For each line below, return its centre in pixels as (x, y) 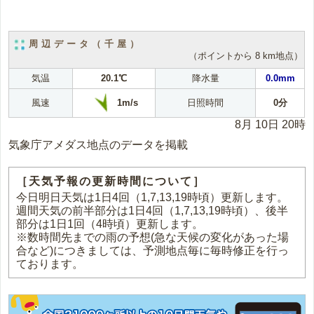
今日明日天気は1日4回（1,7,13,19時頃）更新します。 (152, 198)
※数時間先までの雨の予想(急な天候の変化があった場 (153, 238)
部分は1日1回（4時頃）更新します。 (110, 224)
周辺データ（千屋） (86, 44)
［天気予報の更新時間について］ (111, 182)
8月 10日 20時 (270, 125)
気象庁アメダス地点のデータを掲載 (98, 145)
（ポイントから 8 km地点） (246, 55)
